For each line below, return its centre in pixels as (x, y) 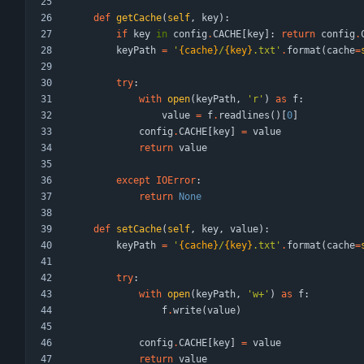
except (133, 181)
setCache (139, 230)
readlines (244, 116)
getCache (139, 18)
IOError (176, 181)
